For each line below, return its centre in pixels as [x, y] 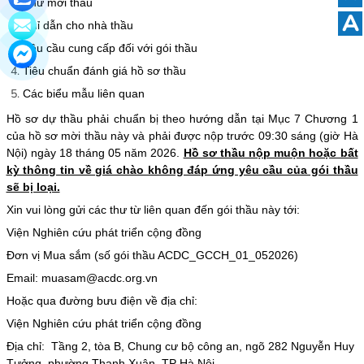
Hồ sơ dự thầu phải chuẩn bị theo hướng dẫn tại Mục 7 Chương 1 [182, 118]
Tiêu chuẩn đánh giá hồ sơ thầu [104, 70]
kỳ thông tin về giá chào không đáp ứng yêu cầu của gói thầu [182, 169]
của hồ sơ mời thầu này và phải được [105, 135]
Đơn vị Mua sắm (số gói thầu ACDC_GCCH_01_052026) [152, 255]
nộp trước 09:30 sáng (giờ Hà [281, 135]
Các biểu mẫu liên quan [83, 93]
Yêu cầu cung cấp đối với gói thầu [110, 48]
